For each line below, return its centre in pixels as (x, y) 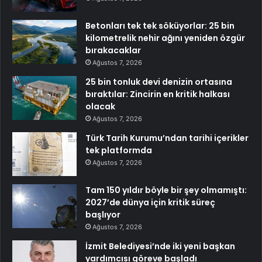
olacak (100, 106)
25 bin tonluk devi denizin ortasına (159, 82)
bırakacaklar (113, 50)
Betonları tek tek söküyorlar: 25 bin (160, 25)
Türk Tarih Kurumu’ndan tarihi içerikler (167, 138)
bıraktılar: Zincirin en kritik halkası (158, 94)
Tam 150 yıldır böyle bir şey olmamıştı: (166, 190)
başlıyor (103, 214)
